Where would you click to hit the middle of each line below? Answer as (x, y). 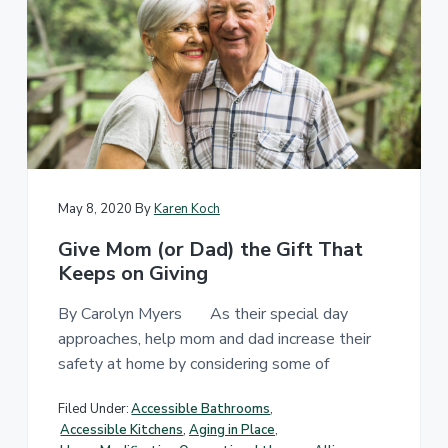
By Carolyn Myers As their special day (202, 313)
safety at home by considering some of (193, 363)
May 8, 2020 (94, 208)
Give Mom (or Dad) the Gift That (210, 249)
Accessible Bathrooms (201, 408)
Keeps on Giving (132, 273)
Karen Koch (186, 208)
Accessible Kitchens (122, 429)
